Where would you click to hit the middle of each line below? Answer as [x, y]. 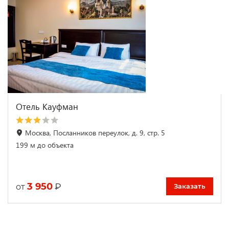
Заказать [190, 186]
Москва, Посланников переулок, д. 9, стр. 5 [95, 133]
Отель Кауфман [47, 107]
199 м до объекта [45, 145]
